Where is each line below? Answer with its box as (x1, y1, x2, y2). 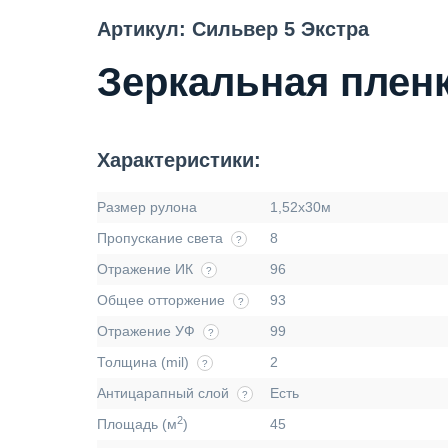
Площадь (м (97, 416, 177, 432)
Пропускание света (97, 230, 223, 246)
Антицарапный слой (97, 385, 229, 401)
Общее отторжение (97, 292, 225, 308)
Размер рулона (97, 199, 197, 215)
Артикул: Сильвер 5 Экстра (97, 18, 369, 40)
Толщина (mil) (97, 354, 189, 370)
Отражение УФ (97, 323, 195, 339)
